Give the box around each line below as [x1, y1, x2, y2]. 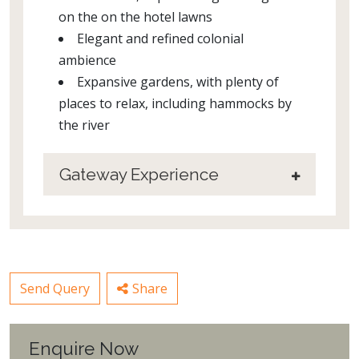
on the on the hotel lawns [58, 8, 212, 26]
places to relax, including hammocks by [58, 95, 292, 112]
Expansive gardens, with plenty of [77, 73, 279, 91]
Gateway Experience [59, 164, 219, 184]
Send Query [20, 280, 90, 297]
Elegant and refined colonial [77, 30, 244, 47]
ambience [58, 51, 116, 69]
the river [58, 116, 110, 134]
